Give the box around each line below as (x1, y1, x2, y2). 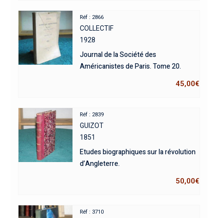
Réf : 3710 (80, 208, 104, 215)
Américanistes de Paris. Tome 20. (80, 61, 182, 72)
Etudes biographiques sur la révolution (80, 146, 196, 157)
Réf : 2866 (80, 14, 104, 20)
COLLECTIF (80, 24, 114, 32)
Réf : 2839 (80, 111, 104, 118)
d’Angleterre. (80, 158, 120, 169)
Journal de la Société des (80, 49, 157, 60)
